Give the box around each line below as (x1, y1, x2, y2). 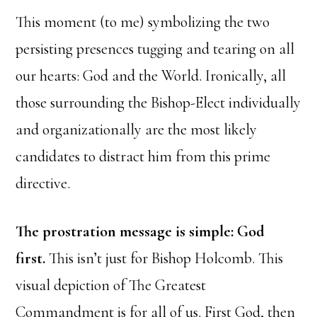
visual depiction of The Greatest (16, 276, 207, 295)
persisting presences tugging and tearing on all (16, 40, 295, 59)
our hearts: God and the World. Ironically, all (16, 67, 287, 86)
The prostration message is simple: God (16, 222, 265, 241)
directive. (16, 174, 71, 193)
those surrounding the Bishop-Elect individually (16, 93, 301, 113)
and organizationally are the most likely (16, 120, 258, 139)
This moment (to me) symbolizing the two (16, 13, 270, 32)
